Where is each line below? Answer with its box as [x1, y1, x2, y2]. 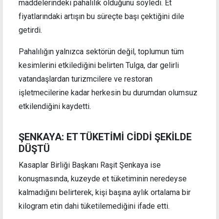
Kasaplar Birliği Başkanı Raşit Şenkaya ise [19, 160, 161, 170]
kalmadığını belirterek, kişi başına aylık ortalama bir [19, 188, 191, 197]
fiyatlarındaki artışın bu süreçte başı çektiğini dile [19, 11, 184, 21]
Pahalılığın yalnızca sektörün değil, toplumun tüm [19, 46, 184, 56]
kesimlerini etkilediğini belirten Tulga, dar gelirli [19, 60, 179, 70]
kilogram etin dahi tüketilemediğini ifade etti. [19, 201, 170, 211]
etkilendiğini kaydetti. [19, 101, 91, 111]
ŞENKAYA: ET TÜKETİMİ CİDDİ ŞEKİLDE [19, 131, 192, 143]
